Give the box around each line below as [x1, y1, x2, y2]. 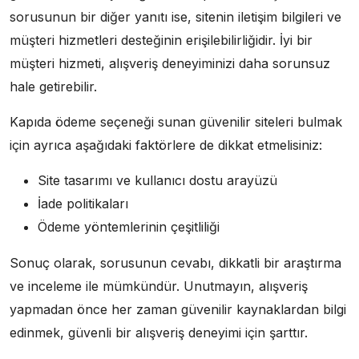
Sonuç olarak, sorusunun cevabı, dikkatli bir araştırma [10, 255, 341, 272]
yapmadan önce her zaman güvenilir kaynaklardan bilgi [10, 301, 346, 318]
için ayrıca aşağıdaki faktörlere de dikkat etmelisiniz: [10, 137, 322, 154]
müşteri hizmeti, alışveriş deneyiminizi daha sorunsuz [10, 55, 330, 72]
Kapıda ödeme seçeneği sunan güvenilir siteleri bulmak [10, 114, 342, 131]
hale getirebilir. [10, 79, 97, 95]
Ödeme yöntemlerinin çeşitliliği [38, 219, 220, 236]
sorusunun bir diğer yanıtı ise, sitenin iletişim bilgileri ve [10, 9, 341, 26]
